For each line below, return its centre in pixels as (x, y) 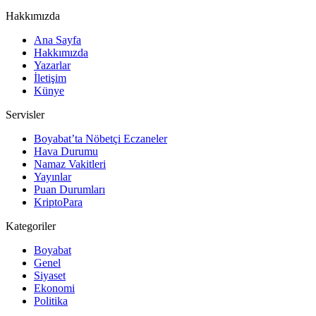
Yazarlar (52, 65)
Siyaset (50, 275)
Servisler (25, 114)
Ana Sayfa (57, 39)
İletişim (50, 78)
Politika (51, 300)
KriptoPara (58, 202)
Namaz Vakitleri (70, 164)
